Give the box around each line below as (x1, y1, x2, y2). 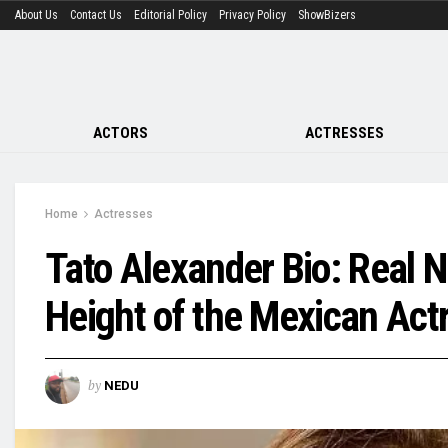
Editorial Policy (134, 8, 207, 22)
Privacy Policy (219, 8, 286, 22)
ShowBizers (298, 8, 356, 22)
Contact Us (70, 8, 122, 22)
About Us (15, 8, 58, 22)
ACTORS (93, 124, 149, 142)
